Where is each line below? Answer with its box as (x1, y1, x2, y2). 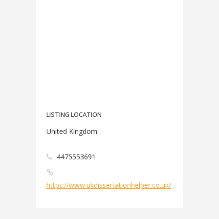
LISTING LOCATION (46, 110, 102, 119)
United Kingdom (46, 127, 97, 136)
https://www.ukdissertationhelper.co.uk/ (46, 180, 171, 190)
